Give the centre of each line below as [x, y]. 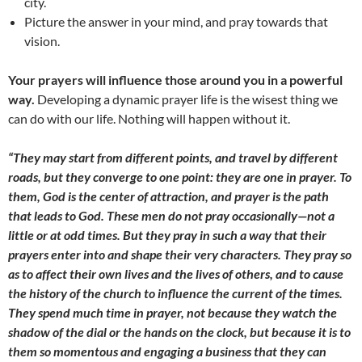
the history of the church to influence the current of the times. [175, 293]
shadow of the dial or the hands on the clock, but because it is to [179, 332]
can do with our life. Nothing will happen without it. [149, 119]
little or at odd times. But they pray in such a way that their [167, 235]
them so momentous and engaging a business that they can [167, 351]
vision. [42, 41]
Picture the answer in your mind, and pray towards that [176, 22]
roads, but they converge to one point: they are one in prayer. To [180, 177]
